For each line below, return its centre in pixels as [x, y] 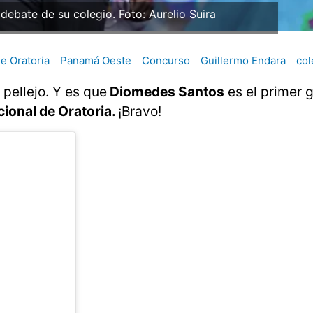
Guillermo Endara [243, 61]
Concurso [166, 61]
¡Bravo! [140, 111]
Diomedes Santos [166, 92]
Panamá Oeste [96, 61]
